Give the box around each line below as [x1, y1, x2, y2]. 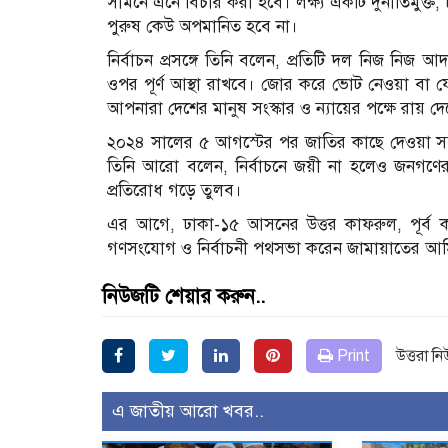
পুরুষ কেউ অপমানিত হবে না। [107, 15, 298, 37]
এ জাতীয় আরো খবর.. [112, 399, 264, 422]
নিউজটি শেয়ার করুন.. [102, 283, 265, 309]
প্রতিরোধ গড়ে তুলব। [107, 179, 242, 201]
